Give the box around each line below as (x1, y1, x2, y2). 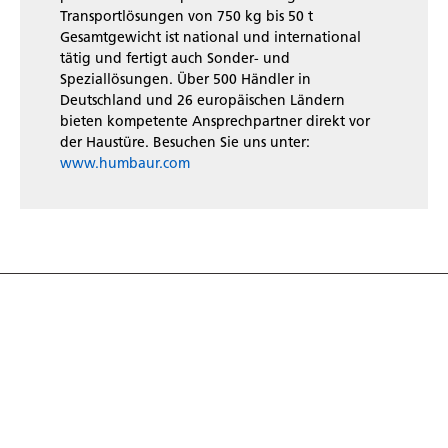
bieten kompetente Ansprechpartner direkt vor (60, 113, 370, 131)
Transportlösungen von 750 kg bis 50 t (60, 8, 313, 26)
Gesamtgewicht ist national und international (60, 29, 361, 47)
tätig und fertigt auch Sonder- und (60, 50, 290, 68)
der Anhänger (20, 386, 225, 427)
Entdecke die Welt (20, 351, 301, 392)
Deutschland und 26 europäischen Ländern (60, 92, 345, 110)
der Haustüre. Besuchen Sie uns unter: (60, 134, 310, 152)
